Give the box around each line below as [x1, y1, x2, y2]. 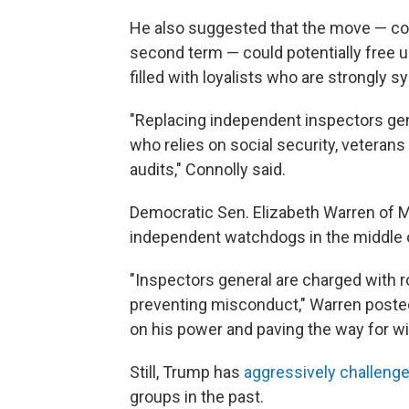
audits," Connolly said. [130, 160, 286, 179]
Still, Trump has [130, 362, 244, 382]
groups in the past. [130, 387, 264, 406]
